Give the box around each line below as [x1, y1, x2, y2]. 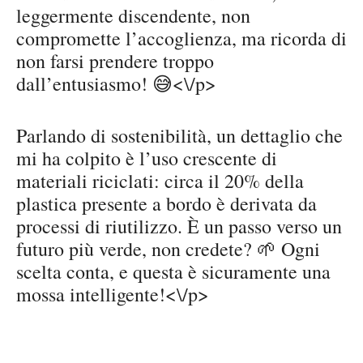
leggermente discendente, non [16, 2, 250, 29]
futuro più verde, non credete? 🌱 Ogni [16, 236, 320, 263]
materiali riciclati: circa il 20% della [16, 168, 304, 194]
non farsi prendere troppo [16, 48, 214, 75]
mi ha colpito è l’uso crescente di [16, 145, 277, 172]
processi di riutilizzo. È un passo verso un [16, 213, 342, 240]
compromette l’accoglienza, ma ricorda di [16, 25, 347, 52]
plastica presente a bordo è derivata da [16, 190, 317, 217]
